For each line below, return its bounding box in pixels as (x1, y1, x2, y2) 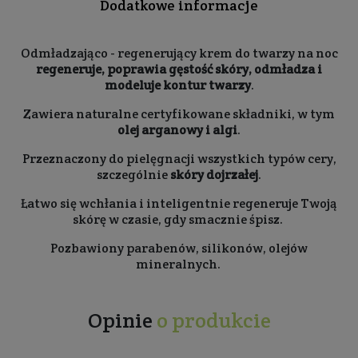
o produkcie (156, 307, 271, 333)
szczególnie (97, 166, 170, 183)
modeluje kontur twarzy (104, 77, 251, 93)
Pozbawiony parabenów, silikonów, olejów (50, 240, 308, 257)
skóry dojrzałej (170, 166, 258, 183)
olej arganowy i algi (117, 121, 237, 138)
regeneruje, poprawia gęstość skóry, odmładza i (36, 61, 322, 78)
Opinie (87, 307, 157, 333)
